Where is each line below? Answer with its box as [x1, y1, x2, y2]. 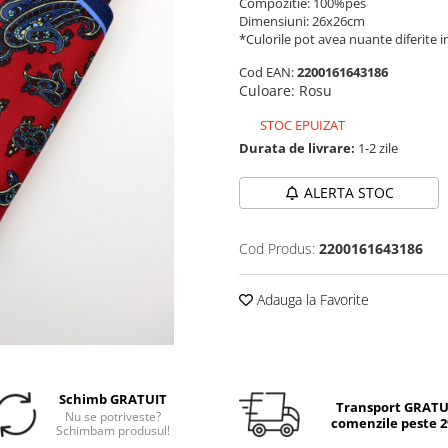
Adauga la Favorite [253, 290, 369, 309]
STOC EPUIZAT [257, 116, 345, 134]
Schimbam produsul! [56, 422, 171, 439]
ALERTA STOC [303, 183, 394, 202]
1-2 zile [355, 139, 398, 157]
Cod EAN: [239, 63, 297, 81]
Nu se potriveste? [65, 408, 162, 425]
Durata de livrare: [239, 139, 355, 157]
